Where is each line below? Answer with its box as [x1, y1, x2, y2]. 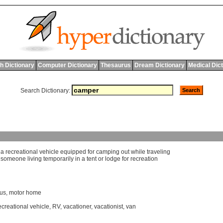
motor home [9, 189, 41, 197]
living [27, 155, 42, 163]
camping [96, 148, 119, 156]
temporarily [43, 155, 74, 163]
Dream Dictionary [134, 62, 185, 69]
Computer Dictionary [37, 62, 97, 69]
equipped [60, 148, 86, 156]
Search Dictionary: [20, 87, 70, 94]
